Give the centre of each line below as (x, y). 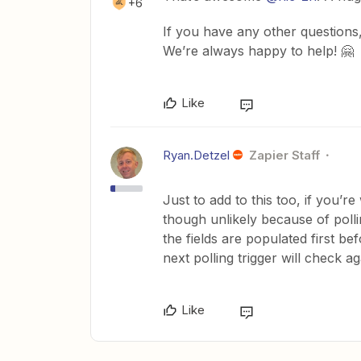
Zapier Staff (284, 156)
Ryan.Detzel (196, 156)
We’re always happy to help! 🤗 (258, 51)
